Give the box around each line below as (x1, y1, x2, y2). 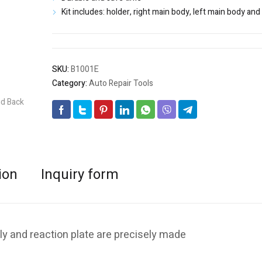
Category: (52, 77, 89, 90)
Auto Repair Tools (89, 77, 153, 90)
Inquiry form (41, 164, 119, 185)
